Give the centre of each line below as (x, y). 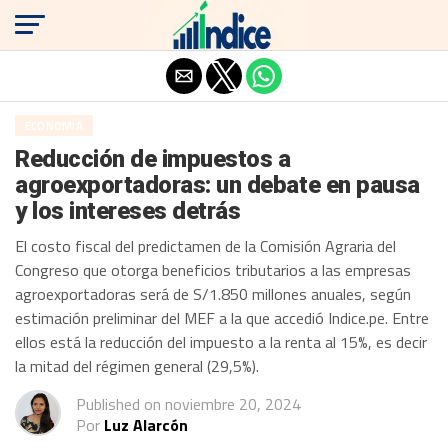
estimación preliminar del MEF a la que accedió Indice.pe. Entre (222, 318)
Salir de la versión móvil (224, 23)
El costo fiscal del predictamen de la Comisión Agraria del (205, 246)
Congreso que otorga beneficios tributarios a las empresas (213, 270)
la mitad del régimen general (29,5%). (137, 366)
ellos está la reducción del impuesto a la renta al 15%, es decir (221, 342)
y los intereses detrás (130, 211)
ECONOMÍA (54, 125)
